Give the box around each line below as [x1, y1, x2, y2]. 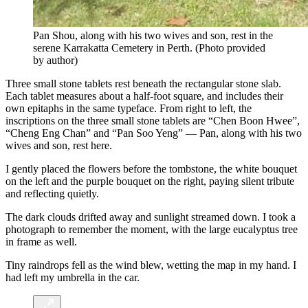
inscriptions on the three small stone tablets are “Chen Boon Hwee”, [5, 115, 300, 127]
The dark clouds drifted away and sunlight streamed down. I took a [5, 211, 296, 223]
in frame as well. [5, 236, 77, 248]
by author [33, 54, 74, 67]
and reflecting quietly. [5, 188, 102, 200]
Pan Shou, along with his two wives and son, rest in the [33, 30, 273, 42]
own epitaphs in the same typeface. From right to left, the [5, 102, 252, 115]
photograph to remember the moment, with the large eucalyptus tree [5, 223, 298, 236]
